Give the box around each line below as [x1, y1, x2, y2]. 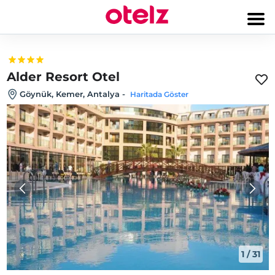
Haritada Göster [130, 90, 189, 99]
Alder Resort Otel [6, 69, 120, 84]
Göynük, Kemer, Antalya [20, 89, 120, 99]
